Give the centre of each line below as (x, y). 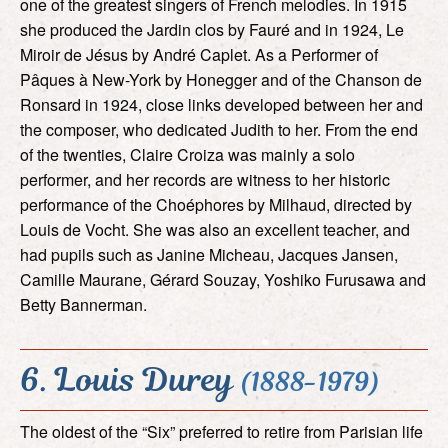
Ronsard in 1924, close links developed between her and (221, 104)
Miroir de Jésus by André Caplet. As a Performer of (199, 54)
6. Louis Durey (130, 379)
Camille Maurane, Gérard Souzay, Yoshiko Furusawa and (223, 279)
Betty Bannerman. (83, 304)
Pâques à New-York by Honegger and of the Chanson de (221, 79)
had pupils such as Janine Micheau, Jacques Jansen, (209, 254)
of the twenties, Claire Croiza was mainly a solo (187, 154)
